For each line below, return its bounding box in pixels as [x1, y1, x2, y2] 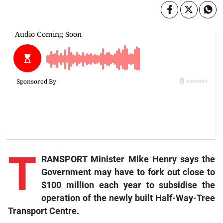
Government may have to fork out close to [41, 167, 216, 177]
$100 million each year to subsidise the [41, 180, 216, 190]
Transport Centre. [7, 206, 79, 216]
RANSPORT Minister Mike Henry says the [41, 154, 216, 164]
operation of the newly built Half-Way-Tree [41, 193, 216, 203]
